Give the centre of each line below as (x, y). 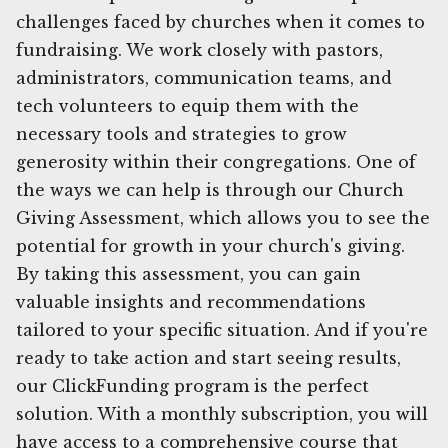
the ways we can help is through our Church (210, 189)
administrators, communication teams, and (204, 77)
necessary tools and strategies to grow (181, 133)
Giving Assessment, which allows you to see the (223, 217)
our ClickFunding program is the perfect (192, 385)
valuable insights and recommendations (191, 301)
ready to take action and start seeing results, (208, 357)
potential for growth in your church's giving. (210, 245)
